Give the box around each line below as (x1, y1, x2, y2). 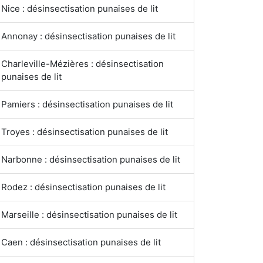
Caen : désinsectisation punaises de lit (1, 237, 161, 248)
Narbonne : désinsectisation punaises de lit (1, 154, 180, 165)
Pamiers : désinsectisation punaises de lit (1, 99, 173, 110)
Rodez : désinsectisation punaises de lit (1, 181, 166, 193)
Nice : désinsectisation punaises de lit (1, 3, 158, 14)
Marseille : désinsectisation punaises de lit (1, 209, 177, 220)
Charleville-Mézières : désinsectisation (1, 58, 164, 69)
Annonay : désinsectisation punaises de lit (1, 31, 176, 42)
